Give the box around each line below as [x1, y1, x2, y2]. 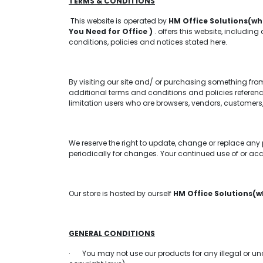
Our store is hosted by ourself [69, 188, 173, 198]
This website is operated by [69, 16, 168, 26]
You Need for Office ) [69, 26, 153, 36]
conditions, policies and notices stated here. [69, 37, 227, 47]
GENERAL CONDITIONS [69, 228, 155, 238]
